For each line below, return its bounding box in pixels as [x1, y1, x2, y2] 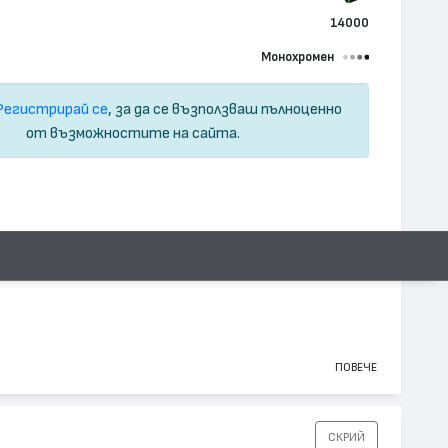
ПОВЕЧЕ [335, 360, 377, 373]
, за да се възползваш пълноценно [108, 101, 343, 118]
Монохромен [261, 50, 335, 64]
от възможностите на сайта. [25, 125, 240, 142]
